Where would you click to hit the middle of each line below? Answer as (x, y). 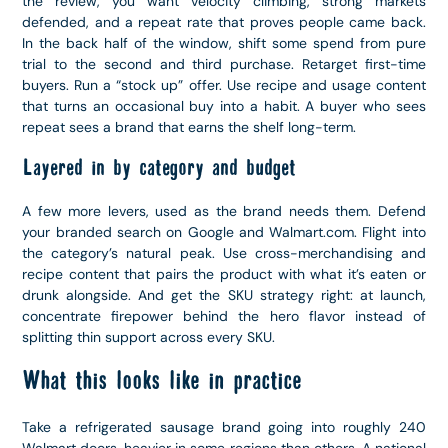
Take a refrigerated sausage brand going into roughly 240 (224, 426)
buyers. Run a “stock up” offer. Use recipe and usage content (224, 84)
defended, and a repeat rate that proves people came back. (224, 21)
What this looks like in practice (161, 381)
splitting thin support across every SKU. (149, 337)
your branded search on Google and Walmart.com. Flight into (224, 232)
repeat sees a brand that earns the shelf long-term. (189, 126)
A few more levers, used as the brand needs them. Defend (224, 211)
